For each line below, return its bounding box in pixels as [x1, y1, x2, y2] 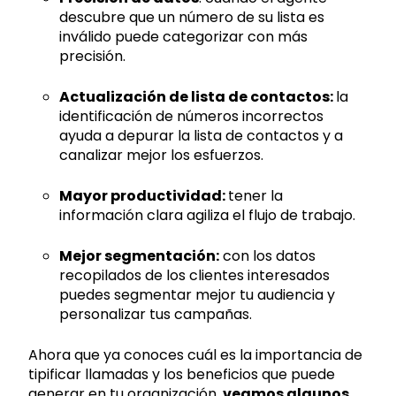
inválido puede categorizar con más [59, 26, 308, 47]
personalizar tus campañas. [59, 303, 253, 324]
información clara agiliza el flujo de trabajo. [59, 204, 356, 225]
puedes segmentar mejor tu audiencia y [59, 284, 336, 305]
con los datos [219, 245, 316, 266]
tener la [228, 185, 284, 206]
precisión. [59, 45, 126, 66]
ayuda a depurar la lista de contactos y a [59, 125, 344, 146]
